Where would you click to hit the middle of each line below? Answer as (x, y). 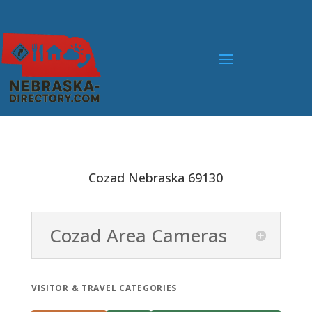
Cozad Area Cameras (139, 235)
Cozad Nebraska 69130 (156, 178)
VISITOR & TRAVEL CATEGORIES (104, 288)
